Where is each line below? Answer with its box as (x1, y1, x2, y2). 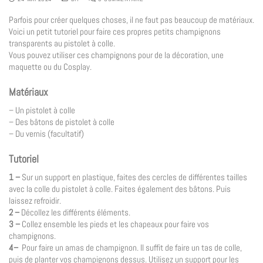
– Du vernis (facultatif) (9, 127, 84, 139)
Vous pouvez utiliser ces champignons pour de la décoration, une (9, 49, 224, 60)
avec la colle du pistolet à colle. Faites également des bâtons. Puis (9, 183, 231, 194)
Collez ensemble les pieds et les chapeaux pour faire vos (22, 218, 209, 230)
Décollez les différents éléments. (21, 206, 130, 218)
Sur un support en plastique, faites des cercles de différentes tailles (20, 171, 247, 183)
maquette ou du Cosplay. (9, 61, 92, 72)
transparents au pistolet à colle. (9, 38, 115, 49)
